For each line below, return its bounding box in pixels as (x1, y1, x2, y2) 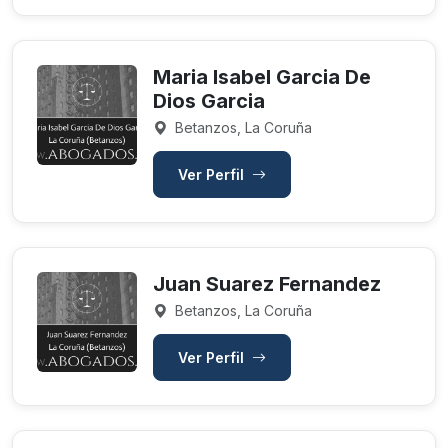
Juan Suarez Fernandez (153, 272, 381, 296)
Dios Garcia (153, 89, 265, 113)
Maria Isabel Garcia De (153, 65, 371, 89)
